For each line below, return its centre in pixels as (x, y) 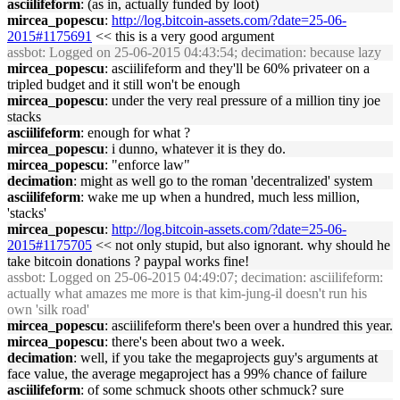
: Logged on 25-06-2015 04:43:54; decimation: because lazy (212, 52)
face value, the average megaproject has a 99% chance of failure (187, 374)
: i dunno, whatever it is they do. (195, 149)
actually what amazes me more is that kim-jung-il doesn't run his (187, 293)
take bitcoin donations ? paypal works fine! (128, 261)
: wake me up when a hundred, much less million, (220, 197)
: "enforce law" (147, 165)
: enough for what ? (135, 133)
